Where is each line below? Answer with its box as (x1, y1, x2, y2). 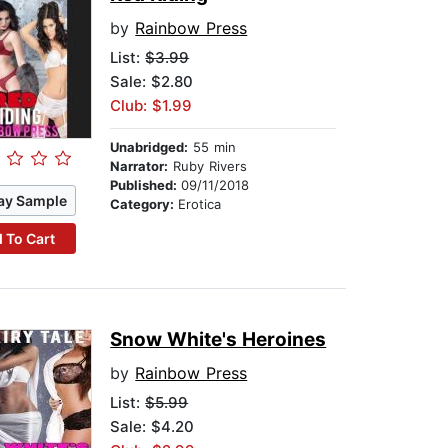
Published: (110, 177, 182, 194)
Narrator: (110, 158, 169, 175)
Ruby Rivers (168, 158, 248, 175)
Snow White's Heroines (110, 328, 327, 352)
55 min (188, 139, 237, 156)
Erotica (178, 196, 222, 213)
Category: (110, 196, 179, 213)
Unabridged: (110, 139, 189, 156)
